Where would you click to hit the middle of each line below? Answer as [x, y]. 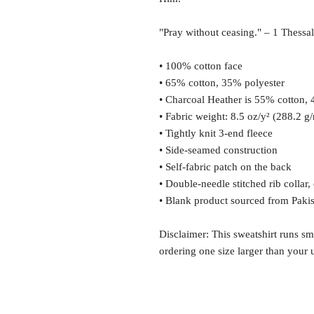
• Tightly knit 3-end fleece [217, 133]
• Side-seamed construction [218, 150]
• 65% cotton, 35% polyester [222, 82]
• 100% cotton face [201, 66]
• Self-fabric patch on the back [225, 166]
